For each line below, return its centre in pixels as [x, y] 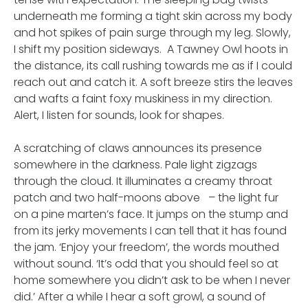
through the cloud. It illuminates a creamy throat [143, 181]
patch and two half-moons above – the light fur [146, 197]
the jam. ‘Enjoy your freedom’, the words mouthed [146, 247]
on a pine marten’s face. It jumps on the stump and [151, 214]
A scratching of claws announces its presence [138, 148]
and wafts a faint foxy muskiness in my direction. [143, 98]
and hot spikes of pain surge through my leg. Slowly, [152, 32]
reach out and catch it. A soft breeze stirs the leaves [153, 82]
